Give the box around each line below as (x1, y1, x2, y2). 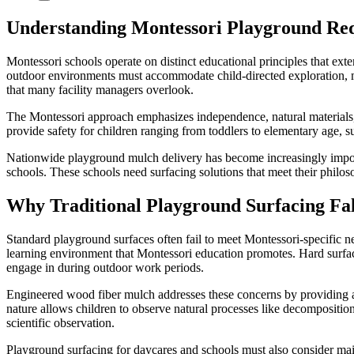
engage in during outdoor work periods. (6, 260, 204, 274)
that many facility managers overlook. (6, 82, 194, 96)
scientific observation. (6, 315, 115, 330)
